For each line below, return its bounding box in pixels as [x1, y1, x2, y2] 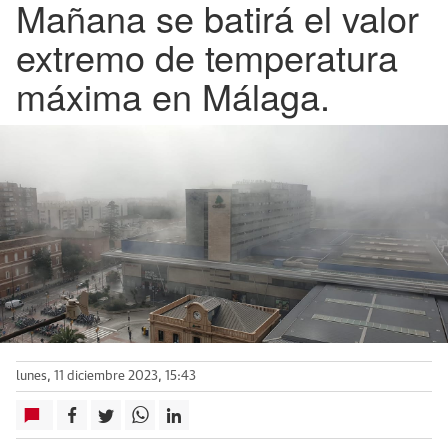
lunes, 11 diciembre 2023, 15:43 [16, 369, 196, 383]
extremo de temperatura [16, 31, 398, 82]
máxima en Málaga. [16, 70, 330, 121]
